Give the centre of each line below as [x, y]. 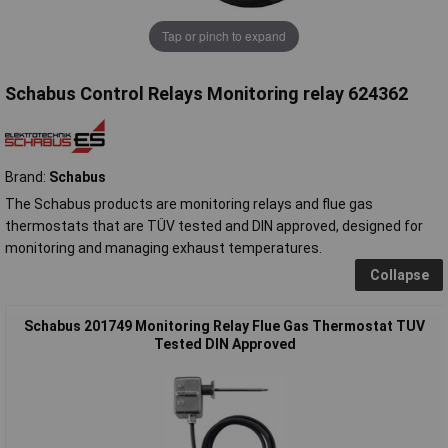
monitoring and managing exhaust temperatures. [163, 247]
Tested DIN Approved [224, 343]
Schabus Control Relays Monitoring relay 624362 [206, 93]
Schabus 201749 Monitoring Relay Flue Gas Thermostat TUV [224, 325]
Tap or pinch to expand [224, 36]
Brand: [27, 176]
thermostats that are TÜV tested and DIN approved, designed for [214, 225]
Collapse [399, 274]
